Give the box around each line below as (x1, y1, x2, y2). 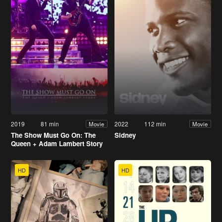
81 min (41, 119, 59, 128)
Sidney (114, 130, 136, 140)
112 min (144, 119, 166, 128)
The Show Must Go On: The (11, 130, 96, 140)
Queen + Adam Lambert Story (11, 139, 103, 149)
